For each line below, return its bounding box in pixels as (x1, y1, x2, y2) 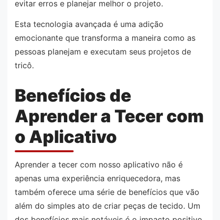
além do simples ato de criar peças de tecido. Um (15, 200, 200, 211)
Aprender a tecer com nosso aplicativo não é (15, 159, 183, 169)
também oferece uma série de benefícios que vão (15, 187, 199, 197)
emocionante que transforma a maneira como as (15, 32, 195, 43)
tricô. (15, 60, 34, 70)
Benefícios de (15, 84, 131, 106)
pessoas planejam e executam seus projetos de (15, 46, 191, 56)
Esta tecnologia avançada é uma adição (15, 19, 164, 29)
